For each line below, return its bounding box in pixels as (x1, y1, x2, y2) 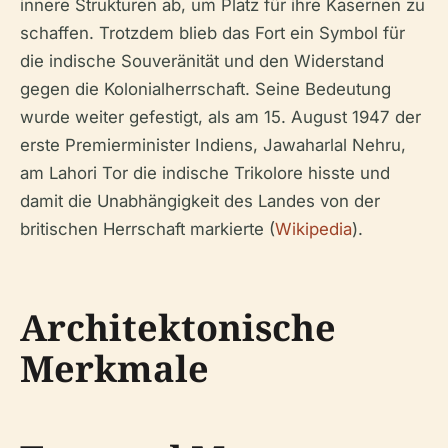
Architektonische (20, 302, 336, 352)
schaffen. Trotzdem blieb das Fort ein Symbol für (20, 22, 405, 43)
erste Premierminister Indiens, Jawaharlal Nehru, (20, 134, 406, 155)
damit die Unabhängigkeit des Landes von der (20, 190, 380, 211)
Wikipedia (275, 218, 352, 239)
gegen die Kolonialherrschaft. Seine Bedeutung (20, 78, 391, 99)
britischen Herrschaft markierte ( (20, 218, 275, 239)
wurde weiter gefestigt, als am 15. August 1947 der (20, 106, 421, 127)
